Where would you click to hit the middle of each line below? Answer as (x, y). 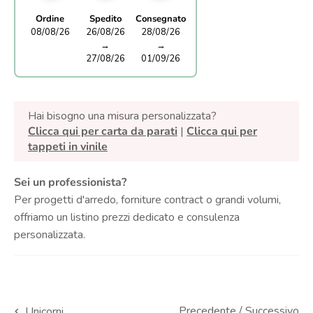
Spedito (105, 19)
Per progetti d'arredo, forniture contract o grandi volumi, (147, 199)
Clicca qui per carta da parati (103, 131)
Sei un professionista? (70, 182)
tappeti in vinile (68, 146)
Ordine (50, 19)
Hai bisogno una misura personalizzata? (122, 116)
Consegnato (161, 19)
